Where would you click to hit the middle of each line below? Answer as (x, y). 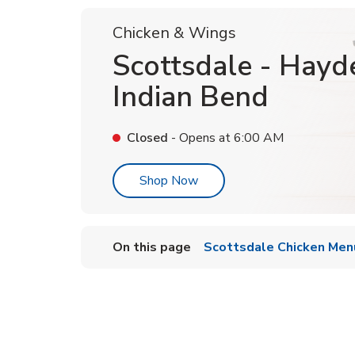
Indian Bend (191, 97)
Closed (147, 138)
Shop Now (169, 181)
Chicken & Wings (174, 33)
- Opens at (199, 138)
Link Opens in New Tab (262, 180)
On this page (152, 247)
